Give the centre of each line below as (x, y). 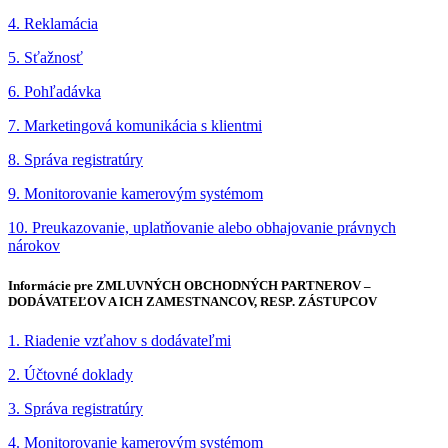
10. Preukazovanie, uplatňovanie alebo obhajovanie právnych (202, 228)
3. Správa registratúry (75, 408)
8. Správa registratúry (75, 160)
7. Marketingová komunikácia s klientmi (135, 126)
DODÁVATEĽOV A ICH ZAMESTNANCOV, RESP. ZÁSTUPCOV (192, 301)
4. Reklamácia (53, 24)
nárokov (34, 246)
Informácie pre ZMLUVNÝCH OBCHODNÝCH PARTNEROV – (189, 285)
